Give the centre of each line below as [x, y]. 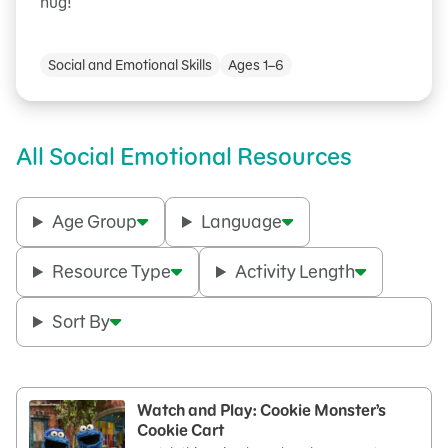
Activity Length [295, 271]
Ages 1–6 [256, 65]
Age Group [95, 221]
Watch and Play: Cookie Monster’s [261, 410]
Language [242, 221]
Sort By [81, 321]
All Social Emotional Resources [184, 156]
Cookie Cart [180, 430]
